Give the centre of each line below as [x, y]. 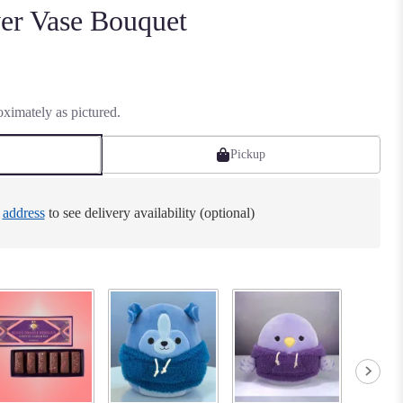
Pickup [248, 155]
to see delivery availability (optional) [149, 213]
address [23, 213]
